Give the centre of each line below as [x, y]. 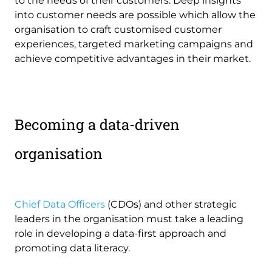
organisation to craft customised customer [118, 30]
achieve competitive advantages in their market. [133, 59]
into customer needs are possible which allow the [135, 15]
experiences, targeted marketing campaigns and [134, 44]
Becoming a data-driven [97, 125]
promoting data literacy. [72, 248]
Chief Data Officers [60, 205]
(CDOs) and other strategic [171, 205]
